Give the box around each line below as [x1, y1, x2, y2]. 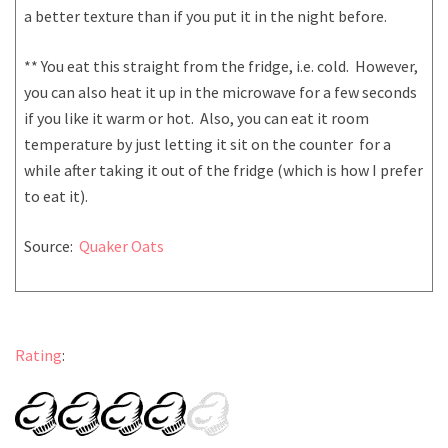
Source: [24, 235, 79, 256]
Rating [15, 344, 62, 365]
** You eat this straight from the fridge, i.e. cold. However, [24, 55, 418, 76]
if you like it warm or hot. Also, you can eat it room [24, 107, 369, 128]
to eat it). [24, 185, 88, 206]
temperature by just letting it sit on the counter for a [24, 133, 391, 154]
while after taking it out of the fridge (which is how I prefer [24, 159, 423, 180]
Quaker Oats [79, 235, 164, 256]
